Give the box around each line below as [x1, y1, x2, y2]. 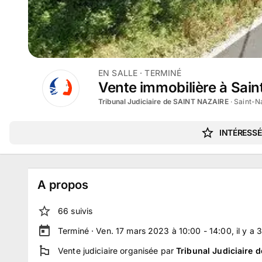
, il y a [231, 226, 257, 236]
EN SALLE [98, 68, 138, 78]
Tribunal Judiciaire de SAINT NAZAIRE [98, 97, 229, 106]
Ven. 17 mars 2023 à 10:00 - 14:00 [96, 226, 232, 236]
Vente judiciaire [58, 246, 118, 256]
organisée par [118, 246, 177, 256]
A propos [37, 178, 88, 192]
